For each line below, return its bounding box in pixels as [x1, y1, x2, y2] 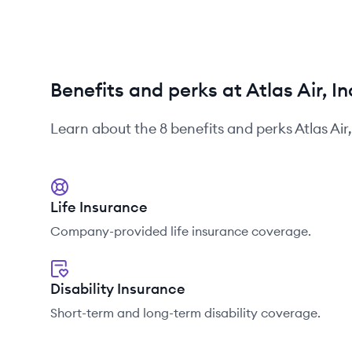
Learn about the [50, 119, 159, 137]
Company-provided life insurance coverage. [50, 223, 311, 239]
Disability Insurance [50, 280, 185, 298]
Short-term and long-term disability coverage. [50, 305, 321, 321]
